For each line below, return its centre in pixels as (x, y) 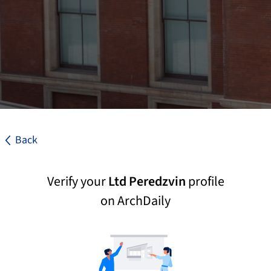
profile (205, 181)
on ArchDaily (135, 201)
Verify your (77, 181)
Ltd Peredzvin (147, 181)
